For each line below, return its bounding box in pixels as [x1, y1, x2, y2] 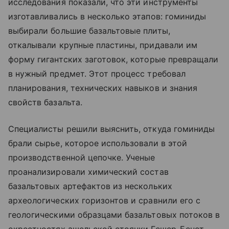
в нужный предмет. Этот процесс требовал [8, 68, 186, 79]
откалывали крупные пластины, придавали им [8, 40, 197, 50]
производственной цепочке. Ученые [8, 152, 155, 163]
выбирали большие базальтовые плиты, [8, 26, 170, 36]
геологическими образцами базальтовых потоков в [8, 210, 220, 220]
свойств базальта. [8, 97, 82, 107]
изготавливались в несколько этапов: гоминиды [8, 11, 207, 21]
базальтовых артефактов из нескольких [8, 181, 172, 191]
